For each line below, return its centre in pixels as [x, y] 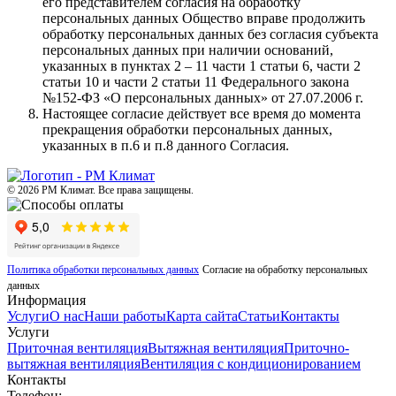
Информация [46, 300]
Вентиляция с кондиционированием [251, 363]
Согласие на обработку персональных [285, 269]
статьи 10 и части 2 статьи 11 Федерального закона [196, 81]
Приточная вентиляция [77, 347]
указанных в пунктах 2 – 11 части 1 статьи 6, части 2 [202, 65]
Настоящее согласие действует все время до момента [202, 113]
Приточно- [316, 347]
